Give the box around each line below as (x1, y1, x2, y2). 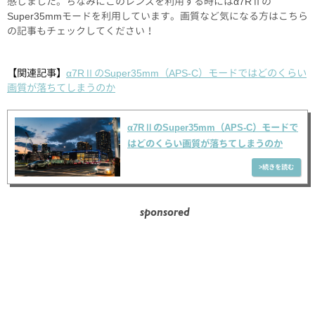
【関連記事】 (7, 65, 66, 80)
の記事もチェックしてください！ (7, 23, 155, 37)
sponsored (139, 208, 190, 220)
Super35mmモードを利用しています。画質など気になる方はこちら (7, 8, 308, 22)
